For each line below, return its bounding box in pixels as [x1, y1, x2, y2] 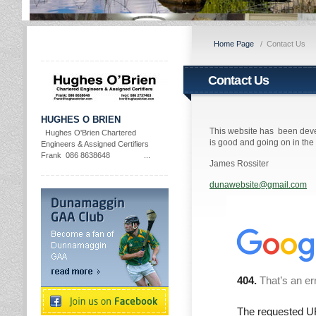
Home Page [214, 39, 254, 48]
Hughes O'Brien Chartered [41, 128, 136, 137]
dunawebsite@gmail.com [209, 180, 307, 190]
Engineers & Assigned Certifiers [41, 140, 149, 148]
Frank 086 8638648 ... [41, 151, 150, 159]
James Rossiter [209, 159, 269, 169]
